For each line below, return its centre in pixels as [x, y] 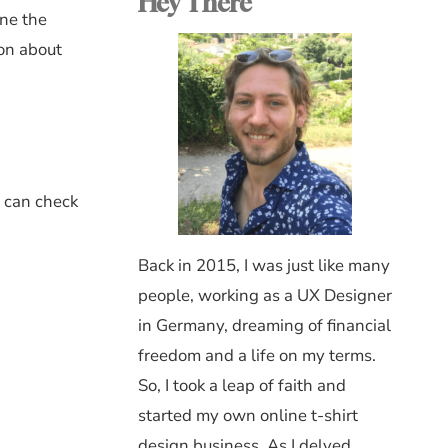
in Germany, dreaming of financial [264, 325]
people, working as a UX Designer [265, 295]
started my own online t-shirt [248, 415]
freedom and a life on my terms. [257, 355]
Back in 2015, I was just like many [264, 265]
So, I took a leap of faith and [242, 385]
